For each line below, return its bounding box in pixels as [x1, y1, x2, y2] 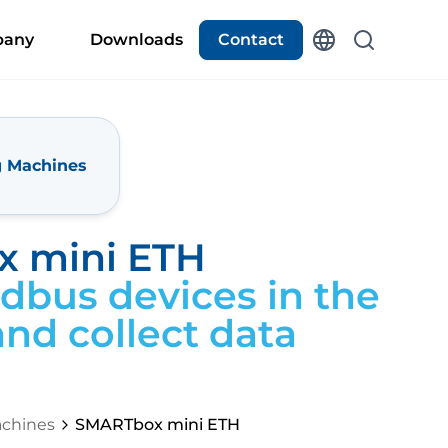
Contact [218, 29, 284, 49]
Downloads [90, 29, 183, 49]
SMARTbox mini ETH [75, 415, 240, 434]
